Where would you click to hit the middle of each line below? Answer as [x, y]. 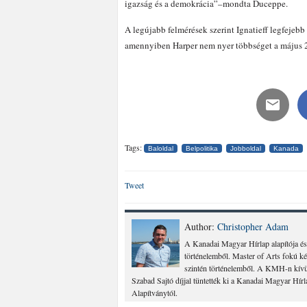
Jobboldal [246, 148]
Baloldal [161, 148]
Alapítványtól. [155, 293]
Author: [201, 226]
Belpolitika [202, 148]
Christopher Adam [253, 226]
